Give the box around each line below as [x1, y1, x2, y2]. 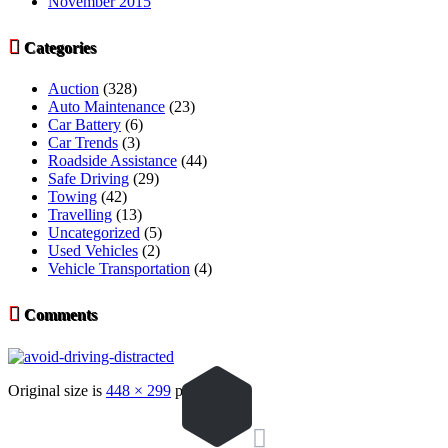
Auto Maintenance [48, 98, 165, 116]
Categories [20, 38, 96, 56]
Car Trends [48, 134, 118, 152]
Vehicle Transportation [48, 260, 190, 278]
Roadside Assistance [48, 152, 177, 170]
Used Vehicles [48, 242, 138, 260]
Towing [48, 188, 97, 206]
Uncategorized [48, 224, 140, 242]
